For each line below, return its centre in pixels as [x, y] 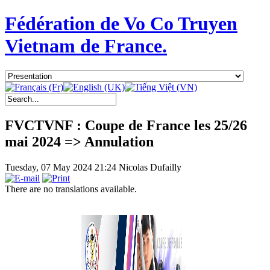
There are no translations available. [71, 189]
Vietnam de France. [86, 46]
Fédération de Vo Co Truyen [121, 24]
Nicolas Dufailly [150, 167]
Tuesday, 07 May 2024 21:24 [62, 167]
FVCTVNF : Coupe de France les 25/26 [126, 125]
